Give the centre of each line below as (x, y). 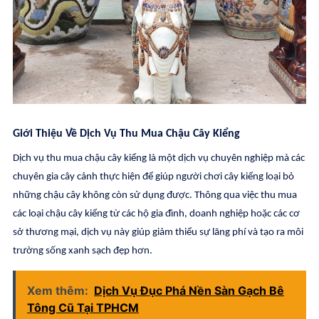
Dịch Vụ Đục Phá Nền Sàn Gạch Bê (189, 291)
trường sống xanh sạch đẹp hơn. (83, 251)
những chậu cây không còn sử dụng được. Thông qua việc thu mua (155, 195)
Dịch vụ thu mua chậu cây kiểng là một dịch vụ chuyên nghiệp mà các (159, 158)
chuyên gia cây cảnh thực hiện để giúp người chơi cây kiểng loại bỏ (153, 177)
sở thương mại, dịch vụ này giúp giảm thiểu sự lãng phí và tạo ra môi (158, 232)
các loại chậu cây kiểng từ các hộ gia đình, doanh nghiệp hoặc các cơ (156, 214)
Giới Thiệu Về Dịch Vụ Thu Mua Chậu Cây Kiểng (126, 134)
